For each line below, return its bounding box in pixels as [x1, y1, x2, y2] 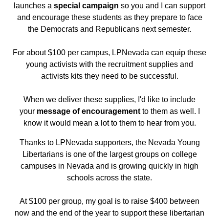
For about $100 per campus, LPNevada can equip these [13, 48, 206, 57]
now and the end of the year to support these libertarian [15, 208, 204, 217]
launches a [14, 1, 54, 10]
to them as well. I [140, 107, 200, 115]
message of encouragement [36, 107, 140, 115]
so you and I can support [119, 1, 205, 10]
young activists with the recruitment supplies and [26, 60, 193, 68]
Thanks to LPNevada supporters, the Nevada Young [19, 138, 200, 147]
